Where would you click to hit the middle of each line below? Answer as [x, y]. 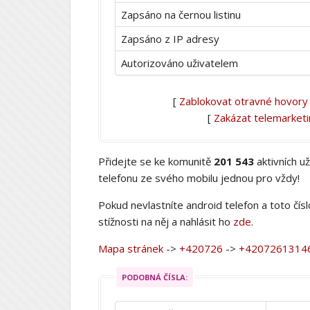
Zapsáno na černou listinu [181, 14]
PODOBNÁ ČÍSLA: [155, 277]
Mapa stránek [131, 248]
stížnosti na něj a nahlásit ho [166, 221]
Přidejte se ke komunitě [156, 161]
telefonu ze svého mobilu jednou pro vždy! [199, 177]
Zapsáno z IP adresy [170, 38]
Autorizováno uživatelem [180, 63]
